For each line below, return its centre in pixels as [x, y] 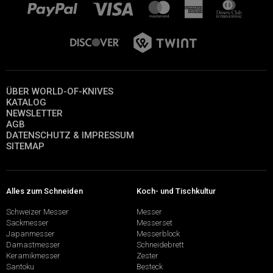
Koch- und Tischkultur [176, 191]
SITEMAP [25, 147]
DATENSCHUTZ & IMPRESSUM [70, 136]
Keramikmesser [33, 255]
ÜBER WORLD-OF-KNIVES [60, 92]
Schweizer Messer [37, 211]
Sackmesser [27, 222]
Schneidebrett [160, 244]
